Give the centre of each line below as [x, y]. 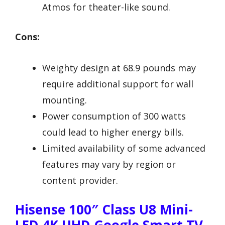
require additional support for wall [118, 84]
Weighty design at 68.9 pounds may [119, 68]
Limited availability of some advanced [124, 148]
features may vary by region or [109, 164]
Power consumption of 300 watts [114, 116]
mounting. [65, 100]
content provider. [80, 181]
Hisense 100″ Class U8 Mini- [104, 210]
